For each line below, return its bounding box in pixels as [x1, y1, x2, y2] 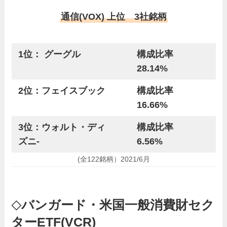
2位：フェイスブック [18, 85, 105, 96]
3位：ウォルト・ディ [18, 122, 115, 132]
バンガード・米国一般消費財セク [21, 198, 215, 212]
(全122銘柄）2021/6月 [77, 155, 150, 164]
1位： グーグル [18, 49, 81, 59]
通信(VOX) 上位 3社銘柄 [60, 11, 167, 22]
